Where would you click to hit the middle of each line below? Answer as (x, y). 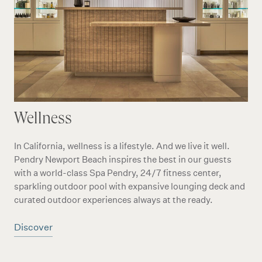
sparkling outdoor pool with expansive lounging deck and (130, 186)
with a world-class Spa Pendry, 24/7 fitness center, (118, 173)
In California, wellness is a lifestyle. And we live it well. (122, 146)
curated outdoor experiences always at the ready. (113, 200)
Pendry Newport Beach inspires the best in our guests (123, 159)
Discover (33, 227)
